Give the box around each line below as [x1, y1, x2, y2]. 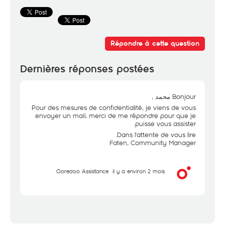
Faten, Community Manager [109, 138, 196, 147]
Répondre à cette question [110, 39, 199, 48]
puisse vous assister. [135, 119, 196, 128]
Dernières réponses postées [20, 63, 154, 75]
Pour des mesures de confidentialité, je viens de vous [32, 103, 196, 112]
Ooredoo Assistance [56, 167, 108, 175]
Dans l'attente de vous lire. [117, 130, 196, 139]
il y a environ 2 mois [113, 167, 165, 175]
